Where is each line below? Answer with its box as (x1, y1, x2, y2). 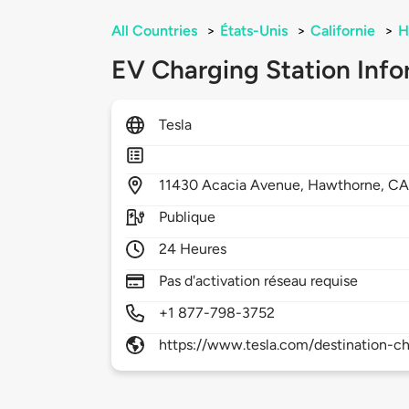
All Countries (111, 22, 197, 40)
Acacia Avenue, (202, 176, 309, 194)
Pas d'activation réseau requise (159, 272, 359, 290)
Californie (310, 22, 375, 40)
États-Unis (220, 22, 288, 40)
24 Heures (159, 240, 227, 258)
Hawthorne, (308, 176, 389, 194)
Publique (159, 208, 216, 226)
